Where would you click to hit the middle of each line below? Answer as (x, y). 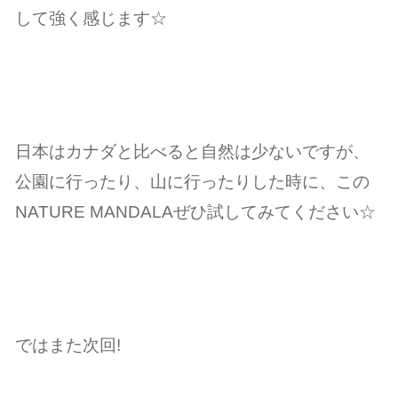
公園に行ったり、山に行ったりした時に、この (193, 181)
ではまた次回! (68, 344)
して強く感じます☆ (92, 17)
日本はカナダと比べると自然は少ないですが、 (193, 151)
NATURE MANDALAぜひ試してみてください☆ (196, 211)
